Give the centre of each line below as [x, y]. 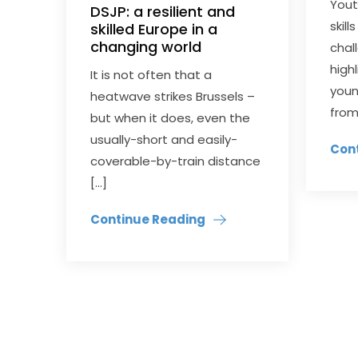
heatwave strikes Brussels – [173, 96]
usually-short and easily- [164, 139]
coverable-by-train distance [176, 161]
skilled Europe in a [154, 29]
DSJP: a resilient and [163, 12]
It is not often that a [151, 75]
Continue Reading [148, 219]
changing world [146, 47]
